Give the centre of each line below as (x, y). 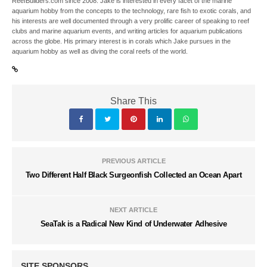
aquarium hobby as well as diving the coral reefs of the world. (100, 52)
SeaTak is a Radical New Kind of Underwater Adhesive (133, 224)
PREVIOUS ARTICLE (133, 161)
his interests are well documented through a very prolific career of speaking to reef (131, 21)
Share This (133, 101)
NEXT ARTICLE (133, 210)
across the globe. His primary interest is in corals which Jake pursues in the (122, 41)
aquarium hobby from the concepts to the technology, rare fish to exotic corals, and (132, 11)
